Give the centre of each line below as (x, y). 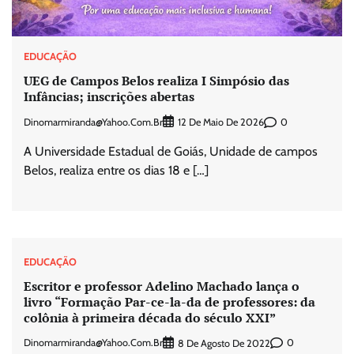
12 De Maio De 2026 (221, 122)
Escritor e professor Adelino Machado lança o (162, 286)
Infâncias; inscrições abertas (109, 96)
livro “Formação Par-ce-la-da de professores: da (169, 301)
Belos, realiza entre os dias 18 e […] (116, 171)
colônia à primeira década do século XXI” (150, 317)
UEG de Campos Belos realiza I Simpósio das (156, 80)
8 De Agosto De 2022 (224, 343)
